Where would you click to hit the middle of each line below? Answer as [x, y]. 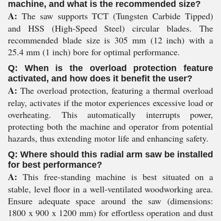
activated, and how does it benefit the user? [100, 78]
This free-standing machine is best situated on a [115, 177]
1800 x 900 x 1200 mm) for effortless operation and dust [110, 213]
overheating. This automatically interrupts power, [110, 114]
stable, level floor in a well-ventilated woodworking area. [110, 189]
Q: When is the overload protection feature [110, 68]
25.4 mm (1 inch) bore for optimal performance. [94, 52]
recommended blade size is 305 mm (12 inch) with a [110, 40]
